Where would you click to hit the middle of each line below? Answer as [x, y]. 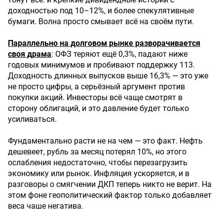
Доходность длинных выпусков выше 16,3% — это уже [108, 76]
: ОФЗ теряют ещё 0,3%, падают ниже [119, 54]
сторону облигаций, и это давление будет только [98, 108]
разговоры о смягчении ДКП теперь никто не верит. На [110, 184]
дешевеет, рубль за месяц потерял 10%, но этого [97, 152]
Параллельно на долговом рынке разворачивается [104, 43]
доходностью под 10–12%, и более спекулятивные [101, 11]
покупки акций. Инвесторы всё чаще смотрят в [95, 97]
